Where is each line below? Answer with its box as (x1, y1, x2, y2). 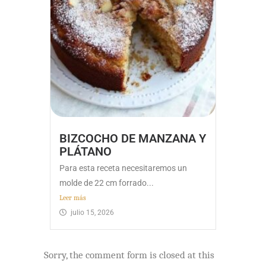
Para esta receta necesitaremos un (59, 163, 187, 173)
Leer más (59, 193, 86, 202)
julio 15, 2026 (71, 208, 114, 217)
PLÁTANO (59, 144, 112, 159)
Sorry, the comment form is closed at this (44, 249, 214, 261)
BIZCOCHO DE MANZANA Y (59, 131, 206, 145)
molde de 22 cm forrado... (59, 178, 154, 188)
